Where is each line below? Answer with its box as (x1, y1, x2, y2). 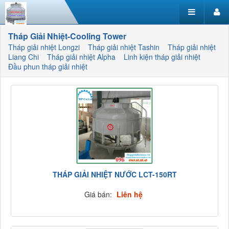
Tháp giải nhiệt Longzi (8, 42, 80, 52)
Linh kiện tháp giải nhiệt (124, 52, 200, 62)
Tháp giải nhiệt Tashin (88, 42, 159, 52)
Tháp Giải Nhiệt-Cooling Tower (8, 30, 126, 42)
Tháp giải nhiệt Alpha (47, 52, 116, 62)
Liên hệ (116, 189, 143, 199)
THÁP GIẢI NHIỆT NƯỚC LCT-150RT (52, 169, 177, 179)
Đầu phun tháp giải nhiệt (8, 61, 87, 72)
